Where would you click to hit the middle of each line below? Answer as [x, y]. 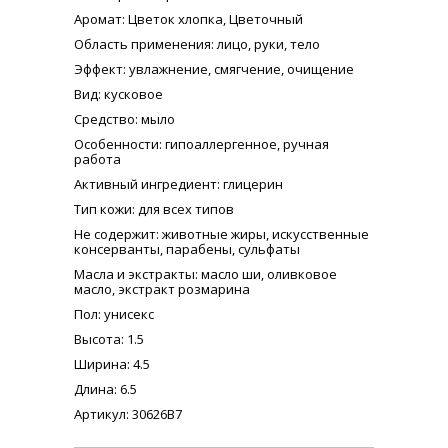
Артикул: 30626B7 [128, 414]
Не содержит [115, 234]
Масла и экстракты [134, 274]
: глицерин [250, 184]
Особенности [116, 144]
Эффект [98, 69]
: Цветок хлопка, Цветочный [212, 19]
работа [97, 159]
